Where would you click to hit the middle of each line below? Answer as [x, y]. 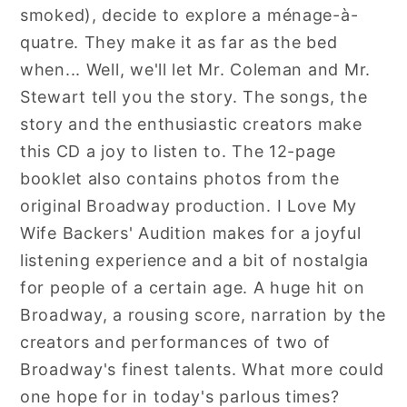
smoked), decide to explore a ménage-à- [189, 15]
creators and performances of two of [176, 342]
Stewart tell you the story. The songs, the [194, 96]
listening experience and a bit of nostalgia [194, 260]
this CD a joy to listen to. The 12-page [179, 151]
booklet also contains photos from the [180, 178]
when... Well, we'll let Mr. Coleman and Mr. [195, 69]
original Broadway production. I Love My [189, 205]
